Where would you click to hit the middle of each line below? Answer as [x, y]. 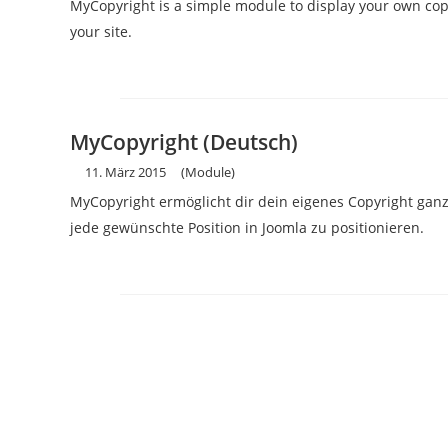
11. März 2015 [125, 172]
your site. [101, 31]
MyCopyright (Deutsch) [184, 142]
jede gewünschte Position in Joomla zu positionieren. [247, 227]
